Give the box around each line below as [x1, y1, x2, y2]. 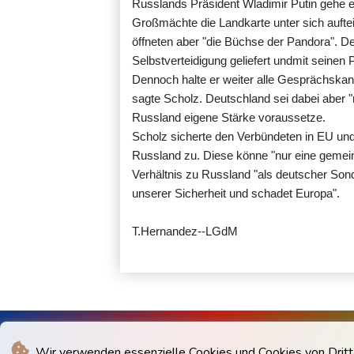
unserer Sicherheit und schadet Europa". [132, 186, 340, 201]
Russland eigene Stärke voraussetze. [132, 111, 326, 125]
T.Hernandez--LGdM [132, 224, 238, 239]
